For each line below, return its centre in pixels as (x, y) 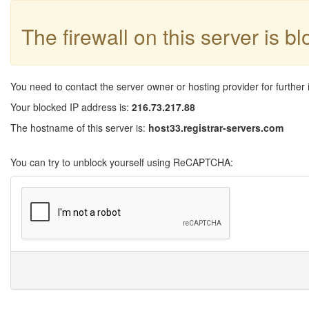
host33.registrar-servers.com (216, 128)
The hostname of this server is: (79, 128)
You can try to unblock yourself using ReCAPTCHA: (122, 162)
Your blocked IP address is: (71, 107)
